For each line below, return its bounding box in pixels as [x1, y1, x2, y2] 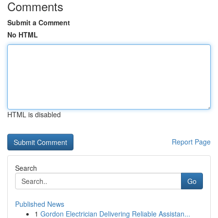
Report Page [172, 137, 211, 146]
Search [15, 163, 37, 173]
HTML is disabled [7, 109, 61, 119]
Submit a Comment [7, 18, 70, 27]
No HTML [7, 30, 38, 39]
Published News [15, 199, 64, 209]
